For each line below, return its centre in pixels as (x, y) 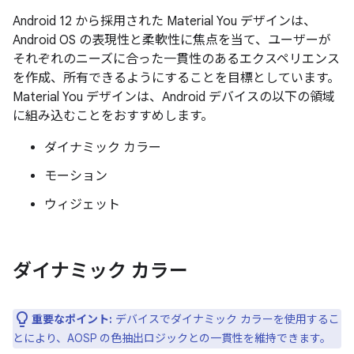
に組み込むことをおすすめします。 (113, 116)
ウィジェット (82, 205)
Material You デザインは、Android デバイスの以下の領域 (174, 97)
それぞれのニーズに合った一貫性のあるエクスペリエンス (176, 59)
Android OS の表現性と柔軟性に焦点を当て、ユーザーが (172, 40)
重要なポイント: (72, 319)
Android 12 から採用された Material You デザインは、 (164, 21)
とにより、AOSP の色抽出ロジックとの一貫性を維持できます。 (172, 338)
